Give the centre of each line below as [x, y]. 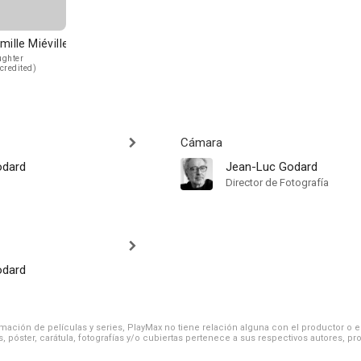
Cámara [201, 143]
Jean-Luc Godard [272, 167]
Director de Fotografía [277, 183]
